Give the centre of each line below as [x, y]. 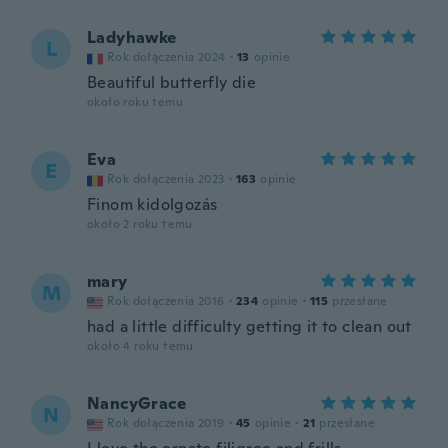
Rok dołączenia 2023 [166, 179]
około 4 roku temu [140, 346]
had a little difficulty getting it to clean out [249, 326]
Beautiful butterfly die [172, 82]
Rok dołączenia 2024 [166, 57]
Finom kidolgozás [152, 204]
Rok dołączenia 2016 [166, 301]
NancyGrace [136, 403]
